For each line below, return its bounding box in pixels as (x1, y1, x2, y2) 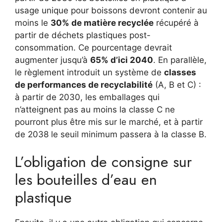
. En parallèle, (153, 55, 207, 65)
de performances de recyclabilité (15, 79, 153, 90)
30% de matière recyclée (51, 17, 154, 28)
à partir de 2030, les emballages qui (15, 92, 160, 102)
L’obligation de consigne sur (15, 151, 192, 172)
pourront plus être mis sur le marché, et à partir (15, 116, 203, 127)
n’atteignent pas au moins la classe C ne (15, 104, 175, 114)
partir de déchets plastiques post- (15, 30, 151, 40)
